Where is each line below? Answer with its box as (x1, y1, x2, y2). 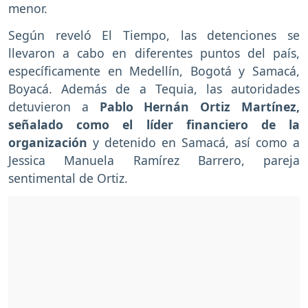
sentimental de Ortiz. (8, 170, 128, 187)
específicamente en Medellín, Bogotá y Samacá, (8, 63, 300, 80)
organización (8, 134, 93, 151)
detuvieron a (8, 98, 100, 115)
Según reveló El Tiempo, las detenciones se (8, 27, 300, 44)
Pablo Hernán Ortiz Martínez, (99, 98, 300, 115)
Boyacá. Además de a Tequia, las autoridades (8, 80, 300, 98)
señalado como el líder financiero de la (8, 116, 300, 133)
